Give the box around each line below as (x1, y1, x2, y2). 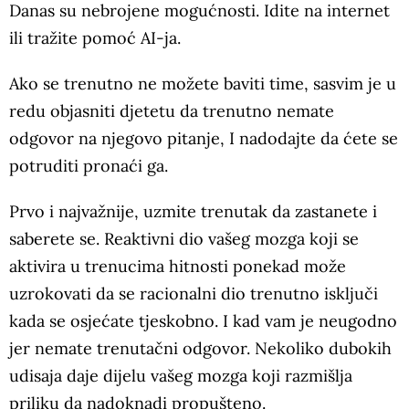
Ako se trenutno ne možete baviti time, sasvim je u (9, 72, 396, 94)
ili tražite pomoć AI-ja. (9, 26, 181, 48)
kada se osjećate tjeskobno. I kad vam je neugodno (9, 309, 397, 331)
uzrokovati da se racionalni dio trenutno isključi (9, 282, 378, 304)
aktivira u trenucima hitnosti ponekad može (9, 255, 346, 277)
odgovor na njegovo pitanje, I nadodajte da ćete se (9, 127, 398, 149)
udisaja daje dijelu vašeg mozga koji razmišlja (9, 364, 352, 386)
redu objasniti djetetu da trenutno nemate (9, 100, 334, 121)
